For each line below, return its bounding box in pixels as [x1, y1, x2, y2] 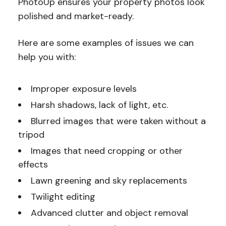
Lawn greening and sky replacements [30, 174, 187, 187]
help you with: [18, 50, 76, 63]
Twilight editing [30, 190, 95, 203]
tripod [18, 128, 44, 141]
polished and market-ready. [18, 10, 134, 22]
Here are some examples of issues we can [18, 36, 194, 49]
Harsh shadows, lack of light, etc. [30, 98, 168, 111]
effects [18, 158, 48, 171]
